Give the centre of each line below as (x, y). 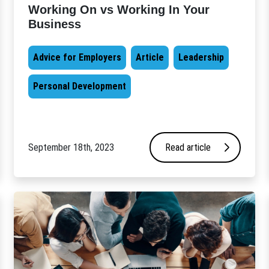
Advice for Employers (77, 58)
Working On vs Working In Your (119, 10)
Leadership (201, 58)
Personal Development (80, 86)
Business (55, 24)
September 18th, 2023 (71, 147)
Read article (188, 147)
